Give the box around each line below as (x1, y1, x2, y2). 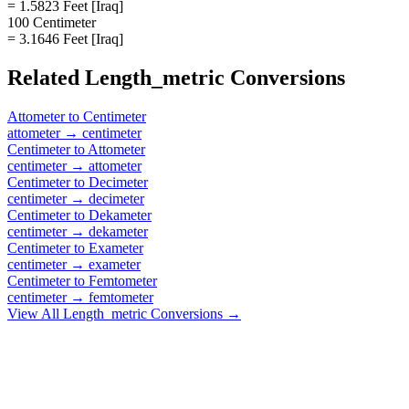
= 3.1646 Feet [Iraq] (7, 30, 123, 47)
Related (7, 65, 85, 89)
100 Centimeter (7, 14, 96, 30)
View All (7, 305, 63, 321)
